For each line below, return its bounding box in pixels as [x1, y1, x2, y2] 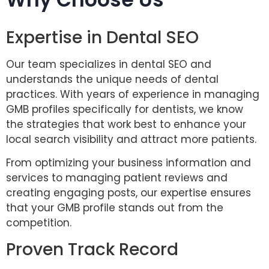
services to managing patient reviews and [6, 171, 228, 186]
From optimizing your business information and [6, 156, 251, 171]
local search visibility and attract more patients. [6, 131, 259, 147]
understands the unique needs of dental [6, 71, 219, 86]
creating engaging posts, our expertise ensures [6, 186, 251, 201]
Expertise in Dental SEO [6, 25, 199, 49]
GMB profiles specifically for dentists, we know [6, 101, 243, 116]
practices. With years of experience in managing [6, 86, 259, 101]
